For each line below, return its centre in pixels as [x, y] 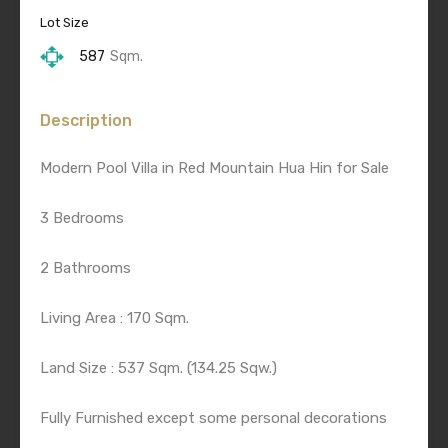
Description [86, 121]
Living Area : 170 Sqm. [114, 318]
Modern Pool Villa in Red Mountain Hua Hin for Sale [214, 168]
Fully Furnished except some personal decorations [213, 418]
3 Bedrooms [82, 218]
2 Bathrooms [85, 268]
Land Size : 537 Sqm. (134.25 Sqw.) [158, 368]
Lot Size [64, 23]
